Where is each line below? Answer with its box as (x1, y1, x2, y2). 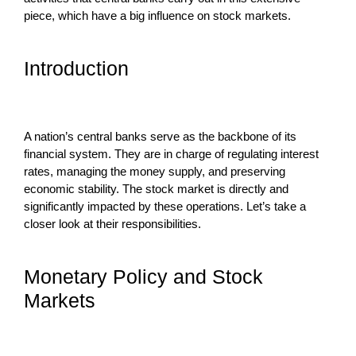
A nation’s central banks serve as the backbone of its (24, 129, 296, 143)
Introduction (24, 56, 129, 79)
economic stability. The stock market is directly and (24, 181, 288, 195)
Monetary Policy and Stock (24, 265, 263, 288)
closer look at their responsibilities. (24, 216, 201, 230)
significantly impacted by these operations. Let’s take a (24, 199, 306, 213)
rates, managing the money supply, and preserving (24, 164, 285, 178)
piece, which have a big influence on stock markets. (24, 8, 291, 22)
